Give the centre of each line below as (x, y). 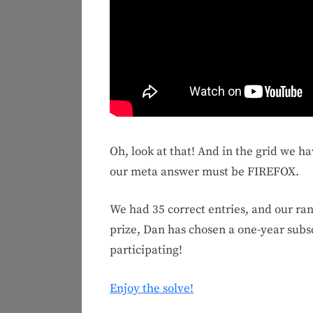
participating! (146, 250)
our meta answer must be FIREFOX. (204, 172)
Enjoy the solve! (152, 288)
